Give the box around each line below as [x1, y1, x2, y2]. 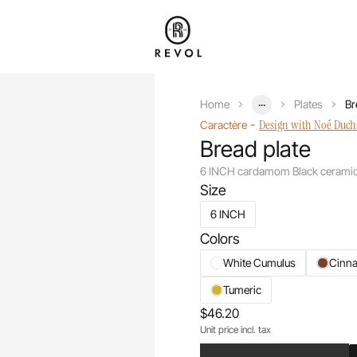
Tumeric [223, 282, 262, 296]
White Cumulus [223, 255, 296, 269]
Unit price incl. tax [200, 323, 272, 335]
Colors [200, 229, 241, 247]
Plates [294, 97, 324, 111]
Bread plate [200, 135, 312, 163]
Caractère [200, 117, 248, 131]
